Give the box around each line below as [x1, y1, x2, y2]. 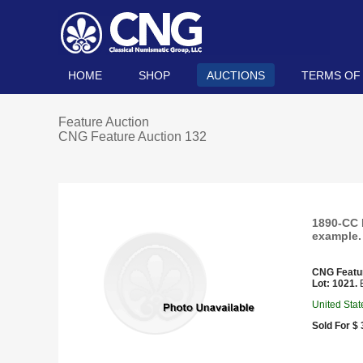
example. [312, 229, 361, 242]
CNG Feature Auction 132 [58, 130, 207, 143]
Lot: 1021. [312, 278, 357, 289]
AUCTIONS [207, 69, 265, 82]
